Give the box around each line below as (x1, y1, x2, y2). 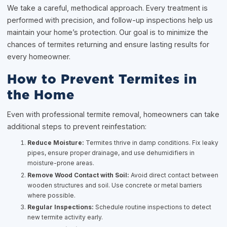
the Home (7, 89, 75, 102)
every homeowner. (7, 52, 71, 61)
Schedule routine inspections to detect (94, 203, 212, 211)
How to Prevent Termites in (7, 73, 198, 86)
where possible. (27, 191, 76, 199)
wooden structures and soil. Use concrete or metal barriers (27, 181, 203, 189)
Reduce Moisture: (27, 139, 85, 147)
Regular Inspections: (27, 203, 94, 211)
